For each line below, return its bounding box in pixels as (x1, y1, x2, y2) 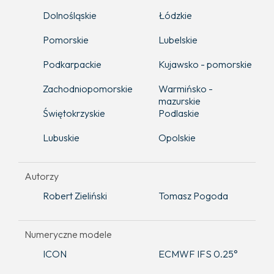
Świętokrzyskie (43, 106, 105, 119)
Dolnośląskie (43, 9, 97, 21)
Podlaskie (158, 106, 199, 119)
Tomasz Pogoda (158, 189, 228, 202)
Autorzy (24, 169, 59, 182)
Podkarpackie (43, 57, 102, 70)
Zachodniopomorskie (43, 82, 133, 95)
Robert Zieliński (43, 189, 107, 202)
